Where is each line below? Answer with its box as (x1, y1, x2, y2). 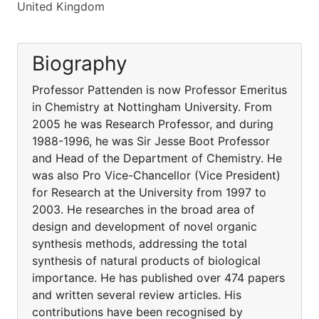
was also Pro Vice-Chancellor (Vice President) (32, 168, 281, 182)
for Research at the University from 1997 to (32, 185, 266, 199)
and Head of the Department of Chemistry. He (32, 151, 282, 165)
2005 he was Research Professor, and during (32, 117, 273, 131)
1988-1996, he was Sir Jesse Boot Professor (32, 134, 270, 148)
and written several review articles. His (32, 288, 241, 302)
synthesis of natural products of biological (32, 253, 261, 268)
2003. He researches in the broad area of (32, 202, 255, 216)
